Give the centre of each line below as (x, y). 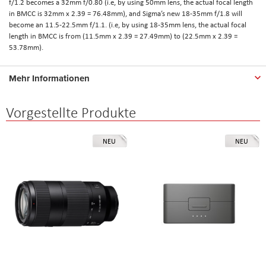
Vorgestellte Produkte (71, 112)
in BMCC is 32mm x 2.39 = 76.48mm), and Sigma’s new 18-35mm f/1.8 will (126, 13)
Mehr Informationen (49, 78)
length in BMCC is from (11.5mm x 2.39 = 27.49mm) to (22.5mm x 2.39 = (123, 36)
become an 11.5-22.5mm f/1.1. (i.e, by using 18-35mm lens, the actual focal (128, 24)
